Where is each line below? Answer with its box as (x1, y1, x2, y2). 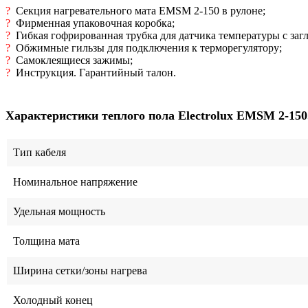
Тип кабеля (10, 146, 66, 158)
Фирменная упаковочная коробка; (13, 17, 175, 30)
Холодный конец (10, 294, 93, 306)
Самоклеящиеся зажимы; (13, 54, 133, 67)
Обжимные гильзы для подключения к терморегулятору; (13, 42, 282, 54)
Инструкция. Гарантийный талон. (13, 67, 176, 79)
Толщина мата (10, 234, 80, 247)
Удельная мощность (10, 205, 105, 217)
